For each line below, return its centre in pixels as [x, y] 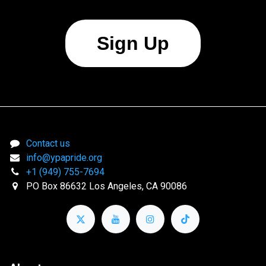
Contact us [48, 143]
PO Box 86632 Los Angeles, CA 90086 [106, 186]
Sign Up [133, 44]
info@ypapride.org [64, 157]
